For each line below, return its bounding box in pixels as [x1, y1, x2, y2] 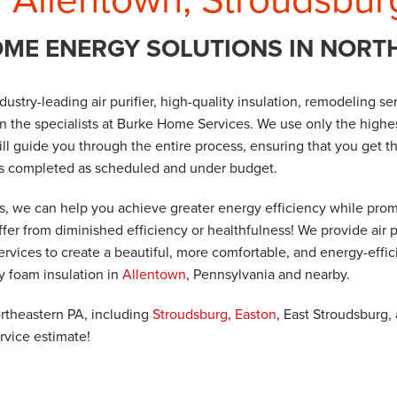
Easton [235, 304, 277, 323]
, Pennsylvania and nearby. [186, 264, 351, 284]
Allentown [122, 264, 187, 284]
